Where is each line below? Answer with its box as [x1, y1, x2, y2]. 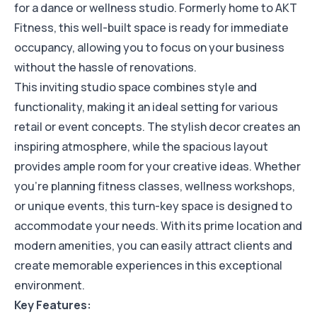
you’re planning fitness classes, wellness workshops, [14, 178, 295, 195]
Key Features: [14, 297, 91, 313]
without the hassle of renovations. [14, 59, 197, 76]
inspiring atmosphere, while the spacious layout [14, 139, 268, 155]
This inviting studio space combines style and [14, 79, 257, 96]
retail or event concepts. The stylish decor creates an [14, 119, 300, 135]
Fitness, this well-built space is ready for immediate [14, 20, 289, 36]
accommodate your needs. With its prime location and [14, 218, 302, 234]
